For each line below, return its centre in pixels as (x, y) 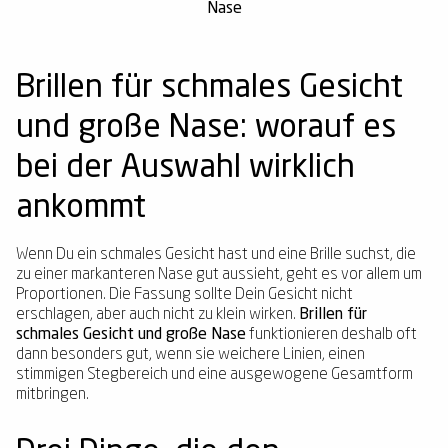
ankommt (81, 209)
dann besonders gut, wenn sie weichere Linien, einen (190, 355)
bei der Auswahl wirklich (185, 169)
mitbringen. (52, 395)
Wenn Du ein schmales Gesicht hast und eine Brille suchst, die (216, 255)
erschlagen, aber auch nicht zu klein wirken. (157, 315)
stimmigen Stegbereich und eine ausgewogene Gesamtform (214, 375)
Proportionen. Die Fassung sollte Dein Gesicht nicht (184, 295)
